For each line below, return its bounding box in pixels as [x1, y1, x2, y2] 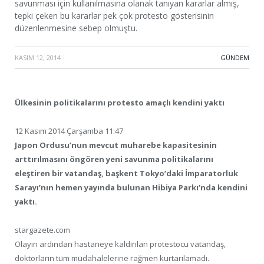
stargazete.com [15, 224, 70, 235]
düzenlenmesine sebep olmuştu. [15, 22, 137, 34]
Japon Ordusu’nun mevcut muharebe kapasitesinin [15, 139, 217, 150]
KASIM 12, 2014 [15, 52, 61, 62]
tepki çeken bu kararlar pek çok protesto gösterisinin [15, 9, 214, 21]
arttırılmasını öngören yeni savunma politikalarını [15, 153, 213, 164]
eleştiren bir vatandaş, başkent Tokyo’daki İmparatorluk [15, 167, 238, 179]
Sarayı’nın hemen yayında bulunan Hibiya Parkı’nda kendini [15, 181, 247, 193]
